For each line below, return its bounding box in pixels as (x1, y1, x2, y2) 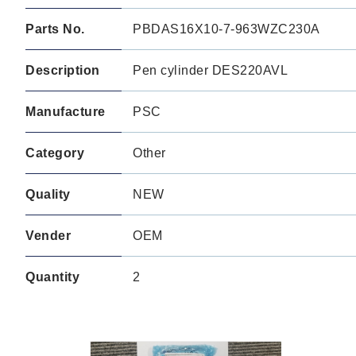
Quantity (25, 270, 79, 284)
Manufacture (25, 105, 106, 118)
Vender (25, 229, 71, 242)
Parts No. (25, 22, 85, 36)
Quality (25, 188, 71, 201)
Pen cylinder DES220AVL (133, 64, 288, 77)
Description (25, 64, 100, 77)
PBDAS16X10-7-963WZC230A (133, 22, 320, 36)
